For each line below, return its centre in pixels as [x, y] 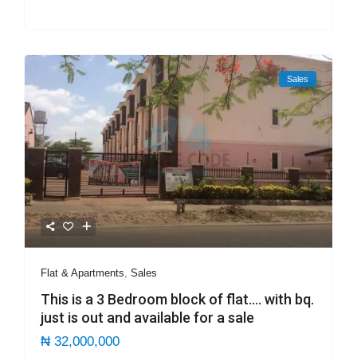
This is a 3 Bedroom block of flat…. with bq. [178, 299]
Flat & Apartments [83, 273]
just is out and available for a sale [148, 317]
